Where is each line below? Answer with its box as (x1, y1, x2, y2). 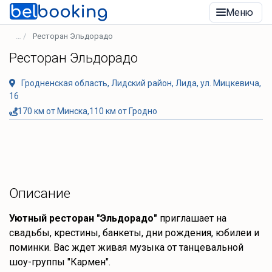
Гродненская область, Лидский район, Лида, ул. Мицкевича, (21, 78, 261, 88)
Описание (9, 186, 70, 201)
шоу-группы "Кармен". (9, 256, 110, 268)
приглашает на (157, 212, 226, 224)
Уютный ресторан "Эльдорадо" (9, 212, 157, 224)
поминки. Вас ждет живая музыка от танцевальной (9, 242, 243, 253)
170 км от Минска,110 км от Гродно (18, 106, 157, 116)
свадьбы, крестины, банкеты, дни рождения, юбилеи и (9, 227, 259, 239)
